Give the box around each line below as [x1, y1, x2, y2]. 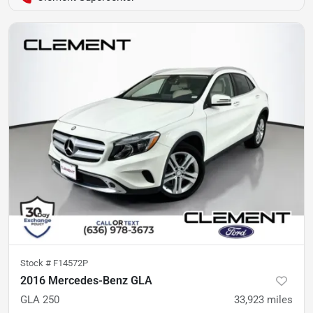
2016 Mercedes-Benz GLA [20, 273, 152, 287]
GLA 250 [20, 293, 59, 306]
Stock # [20, 257, 53, 268]
